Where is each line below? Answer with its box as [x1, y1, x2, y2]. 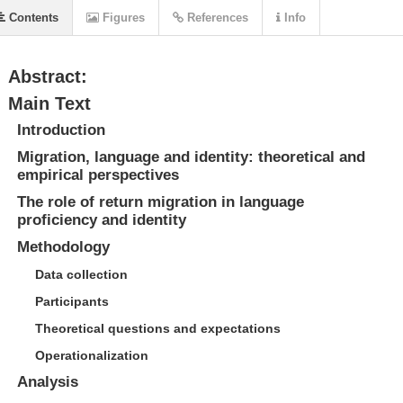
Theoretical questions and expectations [34, 321, 281, 336]
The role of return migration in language [16, 193, 304, 210]
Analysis [16, 373, 78, 390]
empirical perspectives [16, 166, 179, 184]
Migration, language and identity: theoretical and [16, 148, 365, 166]
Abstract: [7, 67, 87, 86]
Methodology [16, 238, 110, 255]
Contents [4, 11, 58, 24]
